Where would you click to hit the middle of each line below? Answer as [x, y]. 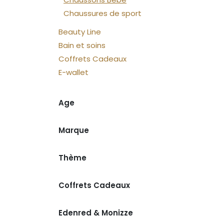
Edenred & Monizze [96, 213]
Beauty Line [80, 32]
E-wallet [73, 72]
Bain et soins [82, 45]
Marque [74, 130]
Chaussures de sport [102, 13]
